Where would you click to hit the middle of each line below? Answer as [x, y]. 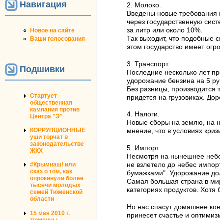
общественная [51, 102]
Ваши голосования [57, 39]
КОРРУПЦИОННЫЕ [58, 130]
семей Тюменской [56, 192]
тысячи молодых [55, 185]
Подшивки [42, 69]
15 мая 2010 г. [50, 213]
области [42, 199]
